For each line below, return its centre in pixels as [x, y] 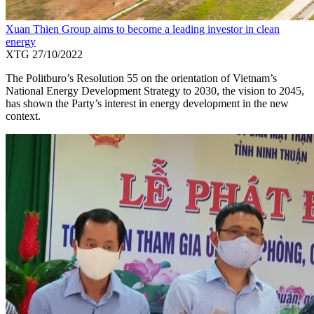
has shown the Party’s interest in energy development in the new [147, 104]
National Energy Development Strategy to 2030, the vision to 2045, [155, 91]
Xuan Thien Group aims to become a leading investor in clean [143, 29]
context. [23, 116]
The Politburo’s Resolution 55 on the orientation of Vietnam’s [141, 78]
